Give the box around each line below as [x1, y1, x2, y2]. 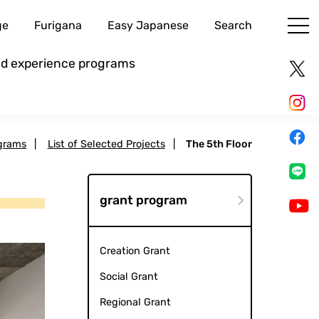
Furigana [33, 19, 82, 33]
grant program [99, 193, 187, 208]
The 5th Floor [185, 138, 252, 151]
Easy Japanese [107, 19, 189, 33]
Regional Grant [99, 296, 171, 309]
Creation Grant [99, 245, 170, 258]
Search [214, 19, 252, 33]
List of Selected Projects [47, 138, 165, 151]
